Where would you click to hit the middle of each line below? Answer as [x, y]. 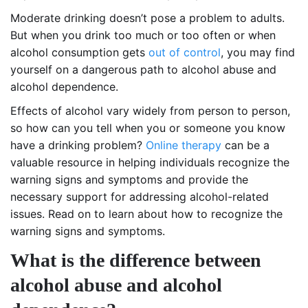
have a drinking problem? [78, 145]
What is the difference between [136, 260]
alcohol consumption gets [79, 52]
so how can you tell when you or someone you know [148, 128]
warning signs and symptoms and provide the [129, 179]
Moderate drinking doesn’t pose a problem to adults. [147, 18]
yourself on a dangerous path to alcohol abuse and [143, 69]
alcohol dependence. [64, 86]
